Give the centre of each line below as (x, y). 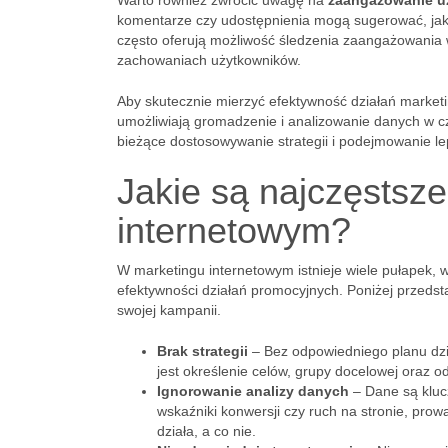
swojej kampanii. (169, 310)
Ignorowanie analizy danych (253, 391)
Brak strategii (202, 351)
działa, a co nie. (206, 431)
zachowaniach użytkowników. (209, 60)
